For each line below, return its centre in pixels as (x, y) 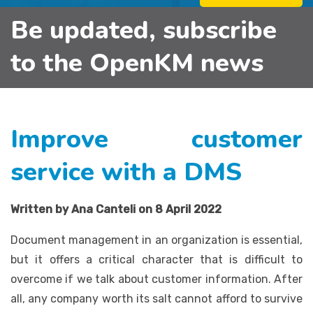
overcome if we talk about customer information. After (156, 279)
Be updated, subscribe (144, 30)
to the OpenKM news (137, 63)
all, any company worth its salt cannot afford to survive (156, 298)
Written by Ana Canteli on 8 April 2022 (116, 209)
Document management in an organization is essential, (156, 240)
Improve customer (156, 139)
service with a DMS (126, 172)
